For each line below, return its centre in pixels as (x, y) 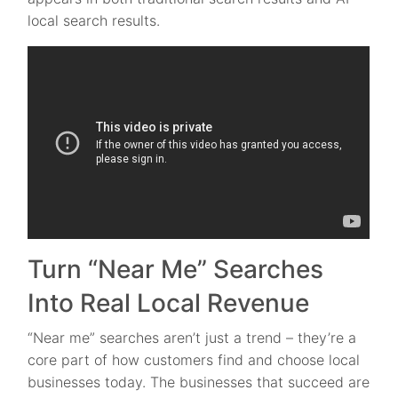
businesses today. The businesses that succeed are (199, 382)
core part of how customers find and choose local (194, 360)
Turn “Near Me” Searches (176, 270)
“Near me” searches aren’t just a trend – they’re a (192, 338)
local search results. (94, 20)
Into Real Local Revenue (169, 303)
